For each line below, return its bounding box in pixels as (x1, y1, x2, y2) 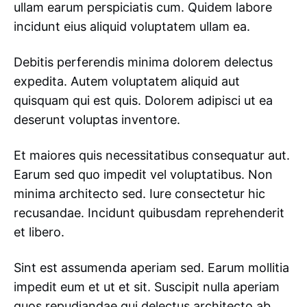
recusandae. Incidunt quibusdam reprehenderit (14, 206, 284, 220)
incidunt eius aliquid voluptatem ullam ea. (14, 19, 250, 34)
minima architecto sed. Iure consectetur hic (14, 186, 265, 201)
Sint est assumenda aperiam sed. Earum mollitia (14, 260, 289, 275)
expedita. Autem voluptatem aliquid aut (14, 74, 240, 88)
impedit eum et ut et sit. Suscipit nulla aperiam (14, 280, 280, 294)
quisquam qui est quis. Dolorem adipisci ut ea (14, 93, 273, 108)
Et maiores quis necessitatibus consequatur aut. (14, 148, 290, 162)
